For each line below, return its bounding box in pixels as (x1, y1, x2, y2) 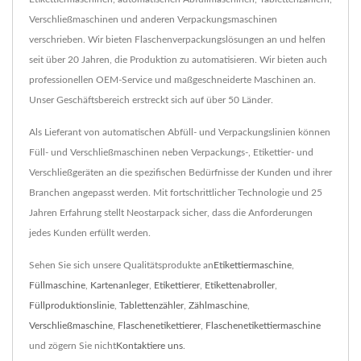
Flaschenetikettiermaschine (205, 321, 321, 330)
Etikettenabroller (205, 280, 275, 290)
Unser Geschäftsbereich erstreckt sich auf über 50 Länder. (29, 95, 273, 105)
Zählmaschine (189, 301, 247, 310)
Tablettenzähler (119, 301, 184, 310)
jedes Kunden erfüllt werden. (29, 228, 151, 238)
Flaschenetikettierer (118, 321, 201, 330)
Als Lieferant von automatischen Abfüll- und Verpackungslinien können (29, 127, 330, 137)
